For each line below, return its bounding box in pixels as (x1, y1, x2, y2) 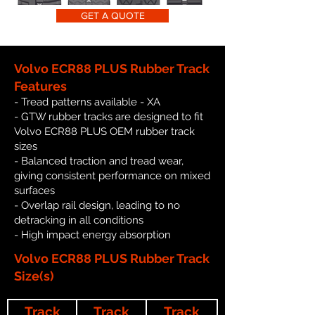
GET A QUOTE (80, 9, 145, 21)
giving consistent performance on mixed (14, 169, 210, 182)
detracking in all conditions (14, 213, 143, 226)
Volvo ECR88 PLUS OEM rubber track (14, 124, 195, 138)
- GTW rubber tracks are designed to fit (14, 110, 203, 123)
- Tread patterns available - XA (14, 95, 160, 108)
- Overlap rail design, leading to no (14, 198, 180, 212)
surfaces (14, 184, 55, 197)
